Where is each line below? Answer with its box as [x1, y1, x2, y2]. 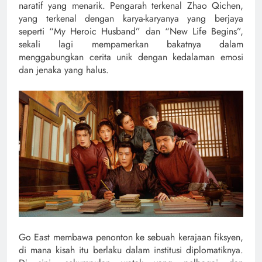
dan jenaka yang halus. [19, 63, 109, 77]
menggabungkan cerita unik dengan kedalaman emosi [19, 50, 243, 64]
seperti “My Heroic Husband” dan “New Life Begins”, [19, 24, 243, 38]
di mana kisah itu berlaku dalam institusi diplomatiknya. [19, 243, 243, 257]
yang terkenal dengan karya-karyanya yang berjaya [19, 11, 243, 25]
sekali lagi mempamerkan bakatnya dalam [19, 37, 243, 51]
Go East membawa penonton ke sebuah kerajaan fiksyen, [19, 230, 243, 244]
